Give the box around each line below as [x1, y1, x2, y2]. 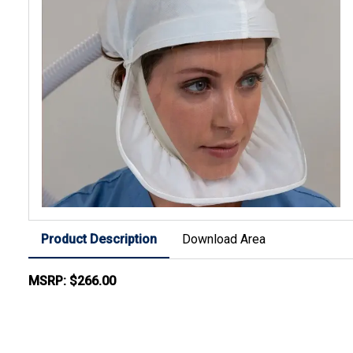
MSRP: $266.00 [28, 273, 116, 289]
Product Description [41, 232, 157, 247]
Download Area [182, 232, 266, 247]
